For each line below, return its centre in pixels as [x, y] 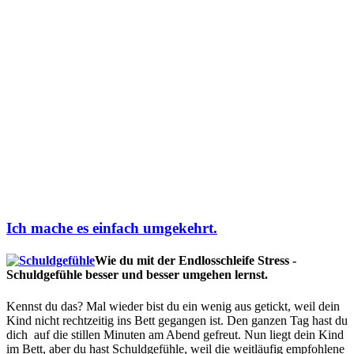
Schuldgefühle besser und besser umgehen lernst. [137, 275]
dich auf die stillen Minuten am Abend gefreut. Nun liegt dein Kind [175, 334]
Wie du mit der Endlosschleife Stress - [196, 261]
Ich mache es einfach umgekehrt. [112, 228]
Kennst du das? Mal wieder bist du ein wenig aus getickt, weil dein [173, 306]
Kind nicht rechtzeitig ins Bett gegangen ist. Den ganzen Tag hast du [177, 320]
